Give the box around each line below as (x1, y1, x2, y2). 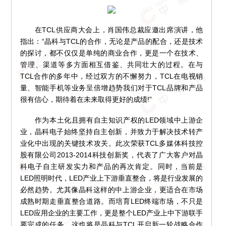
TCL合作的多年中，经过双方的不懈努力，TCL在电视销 (20, 72, 203, 81)
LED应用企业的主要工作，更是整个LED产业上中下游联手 (20, 209, 203, 217)
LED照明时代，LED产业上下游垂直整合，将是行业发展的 (20, 174, 203, 183)
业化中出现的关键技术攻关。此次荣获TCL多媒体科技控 (20, 139, 203, 148)
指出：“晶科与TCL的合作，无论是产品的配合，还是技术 (20, 37, 203, 46)
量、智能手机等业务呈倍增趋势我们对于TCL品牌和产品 (20, 84, 203, 92)
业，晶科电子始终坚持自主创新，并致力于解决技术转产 (20, 128, 203, 136)
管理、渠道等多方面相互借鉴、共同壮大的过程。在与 (20, 61, 203, 69)
